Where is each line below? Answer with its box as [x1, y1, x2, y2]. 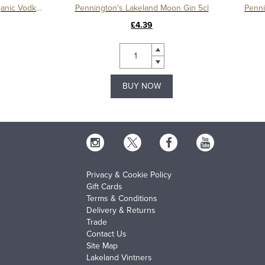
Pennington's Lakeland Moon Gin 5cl [75, 3, 209, 14]
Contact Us [86, 229, 127, 240]
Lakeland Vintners [86, 253, 152, 263]
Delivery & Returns [86, 205, 156, 216]
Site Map [86, 241, 118, 251]
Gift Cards [86, 182, 122, 192]
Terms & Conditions [86, 193, 157, 204]
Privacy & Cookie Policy [86, 170, 172, 180]
